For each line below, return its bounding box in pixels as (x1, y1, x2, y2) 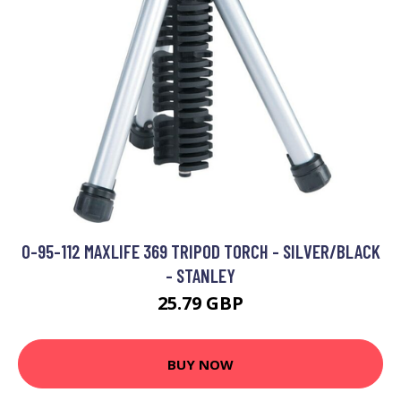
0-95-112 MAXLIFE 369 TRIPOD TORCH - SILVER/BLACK (21, 240, 380, 262)
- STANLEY (166, 264, 235, 286)
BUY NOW (167, 354, 234, 373)
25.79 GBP (158, 291, 243, 315)
